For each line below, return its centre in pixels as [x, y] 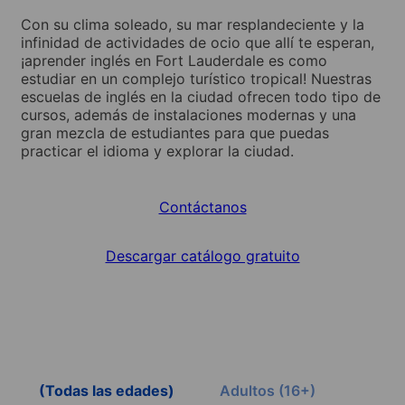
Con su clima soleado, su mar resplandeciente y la [193, 24]
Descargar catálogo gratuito [202, 255]
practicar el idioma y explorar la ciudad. [157, 151]
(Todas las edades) [107, 390]
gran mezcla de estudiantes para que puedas [175, 132]
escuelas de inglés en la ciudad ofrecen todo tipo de [201, 96]
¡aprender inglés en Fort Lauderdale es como [174, 60]
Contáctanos [202, 207]
